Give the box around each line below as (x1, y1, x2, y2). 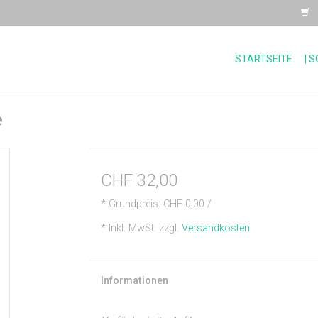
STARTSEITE (235, 53, 292, 65)
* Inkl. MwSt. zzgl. (100, 222, 182, 234)
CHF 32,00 (100, 170, 177, 190)
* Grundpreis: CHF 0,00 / (100, 198, 212, 210)
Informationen (100, 275, 168, 286)
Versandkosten (181, 222, 250, 234)
